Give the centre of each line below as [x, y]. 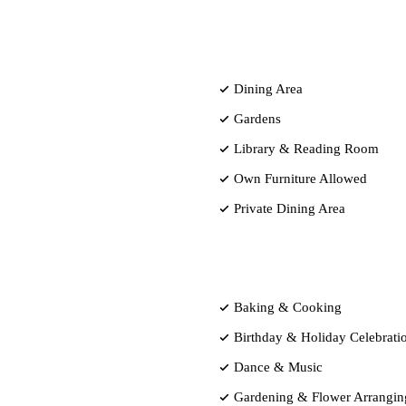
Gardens [257, 118]
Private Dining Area [290, 208]
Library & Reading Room [306, 148]
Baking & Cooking [288, 307]
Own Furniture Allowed [300, 178]
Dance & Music [278, 367]
